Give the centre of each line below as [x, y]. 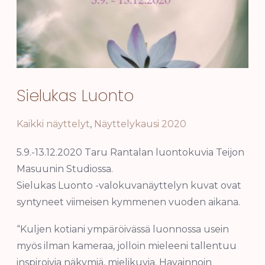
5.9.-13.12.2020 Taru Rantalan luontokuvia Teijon [130, 152]
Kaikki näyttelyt [53, 124]
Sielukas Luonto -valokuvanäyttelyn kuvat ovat [129, 185]
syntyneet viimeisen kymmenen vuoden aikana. [128, 202]
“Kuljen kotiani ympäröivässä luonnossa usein [123, 229]
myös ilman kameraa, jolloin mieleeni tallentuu [127, 245]
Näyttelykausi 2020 [140, 124]
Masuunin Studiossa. [65, 169]
